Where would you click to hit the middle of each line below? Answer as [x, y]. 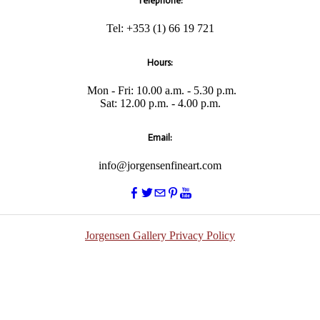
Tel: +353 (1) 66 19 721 [160, 29]
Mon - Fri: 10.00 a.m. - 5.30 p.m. [161, 90]
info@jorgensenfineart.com [160, 165]
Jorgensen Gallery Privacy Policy [160, 235]
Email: [160, 137]
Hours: [160, 62]
